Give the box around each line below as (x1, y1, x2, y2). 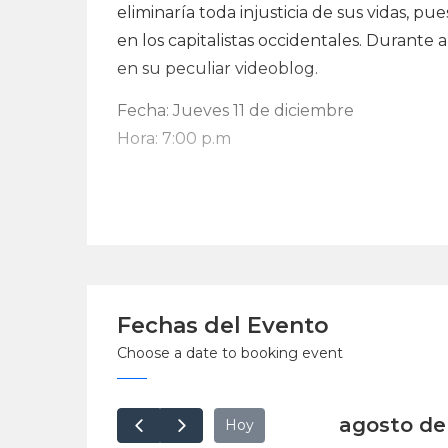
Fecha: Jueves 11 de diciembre (117, 100, 354, 120)
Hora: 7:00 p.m (117, 128, 231, 148)
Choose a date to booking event (117, 343, 343, 362)
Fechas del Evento (117, 311, 329, 339)
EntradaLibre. (117, 198, 224, 218)
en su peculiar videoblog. (117, 58, 318, 78)
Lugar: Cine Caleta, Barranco (117, 156, 342, 176)
